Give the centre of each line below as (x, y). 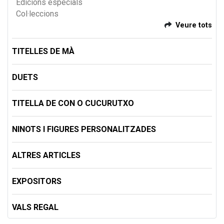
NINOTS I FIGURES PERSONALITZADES (84, 129)
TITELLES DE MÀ (43, 51)
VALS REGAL (35, 207)
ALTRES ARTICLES (46, 155)
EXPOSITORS (37, 181)
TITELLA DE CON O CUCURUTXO (73, 103)
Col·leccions (37, 14)
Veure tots (194, 25)
